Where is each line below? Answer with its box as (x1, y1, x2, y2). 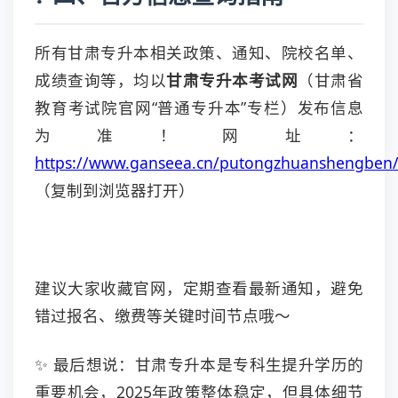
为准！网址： (35, 124, 363, 146)
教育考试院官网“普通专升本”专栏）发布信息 (35, 97, 363, 118)
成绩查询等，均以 (35, 69, 167, 91)
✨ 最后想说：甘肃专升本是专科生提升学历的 (35, 354, 363, 375)
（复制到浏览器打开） (35, 179, 195, 201)
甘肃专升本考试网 (166, 69, 298, 91)
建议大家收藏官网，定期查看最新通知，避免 (35, 277, 363, 298)
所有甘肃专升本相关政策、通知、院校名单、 (35, 42, 363, 63)
